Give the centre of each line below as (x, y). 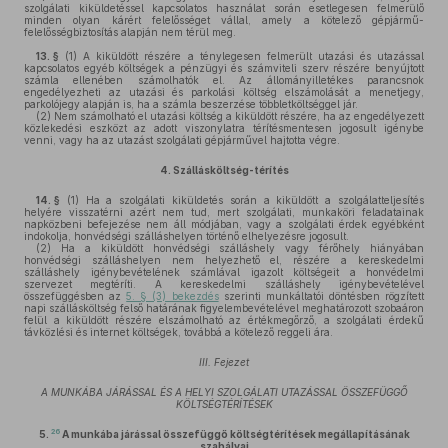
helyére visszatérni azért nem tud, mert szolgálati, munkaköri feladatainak (224, 212)
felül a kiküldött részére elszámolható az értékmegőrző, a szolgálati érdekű (224, 320)
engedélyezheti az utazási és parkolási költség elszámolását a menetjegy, (224, 92)
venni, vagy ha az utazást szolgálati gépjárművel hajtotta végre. (182, 140)
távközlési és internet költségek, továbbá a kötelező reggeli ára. (178, 332)
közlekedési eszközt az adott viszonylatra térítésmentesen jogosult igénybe (224, 128)
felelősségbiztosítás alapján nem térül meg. (130, 32)
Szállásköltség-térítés (230, 170)
